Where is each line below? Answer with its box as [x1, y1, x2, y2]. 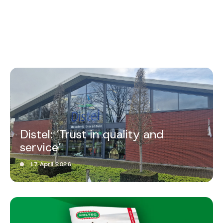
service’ [20, 139, 61, 155]
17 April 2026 [30, 160, 71, 168]
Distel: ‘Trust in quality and [20, 126, 164, 142]
